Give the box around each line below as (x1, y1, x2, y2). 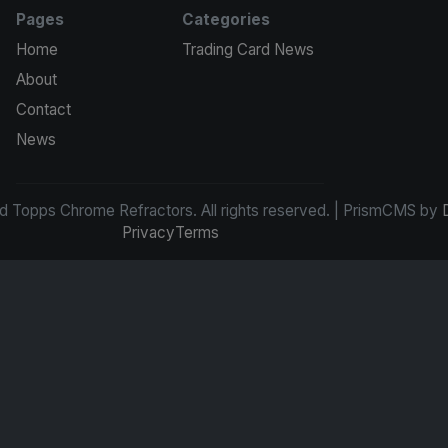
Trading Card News (182, 40, 314, 60)
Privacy (121, 223, 175, 243)
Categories (182, 10, 270, 30)
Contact (16, 100, 71, 120)
